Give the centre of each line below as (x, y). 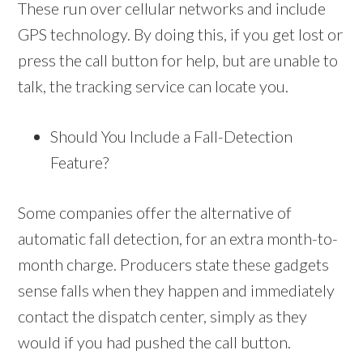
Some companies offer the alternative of (155, 212)
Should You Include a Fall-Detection (172, 136)
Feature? (80, 162)
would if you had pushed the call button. (155, 342)
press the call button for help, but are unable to (178, 60)
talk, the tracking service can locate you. (154, 85)
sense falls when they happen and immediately (177, 290)
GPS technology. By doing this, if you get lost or (181, 34)
